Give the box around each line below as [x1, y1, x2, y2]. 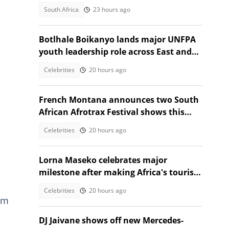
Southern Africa [39, 58, 103, 70]
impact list [39, 179, 82, 190]
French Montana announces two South [39, 94, 199, 105]
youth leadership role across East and [39, 46, 192, 57]
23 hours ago [93, 5, 130, 14]
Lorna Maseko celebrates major [39, 154, 167, 166]
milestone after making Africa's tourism [39, 167, 202, 178]
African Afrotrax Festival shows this [39, 106, 185, 118]
